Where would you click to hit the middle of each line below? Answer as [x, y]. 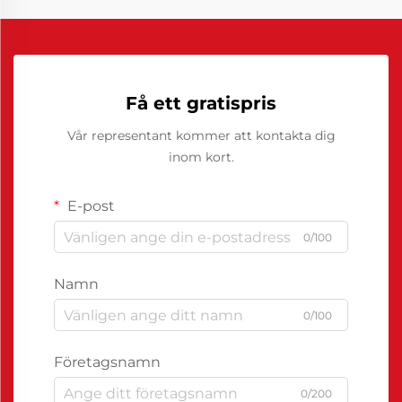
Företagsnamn [107, 362]
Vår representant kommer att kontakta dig [201, 135]
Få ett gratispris [201, 103]
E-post [89, 206]
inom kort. [201, 157]
